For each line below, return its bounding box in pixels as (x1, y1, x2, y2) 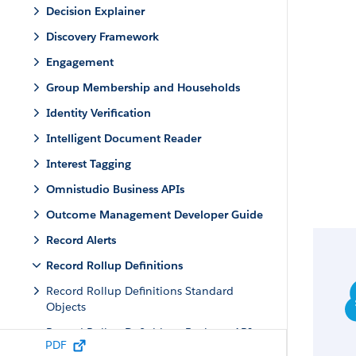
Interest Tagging (46, 157, 131, 171)
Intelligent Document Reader (46, 131, 201, 145)
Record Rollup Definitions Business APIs (46, 325, 257, 339)
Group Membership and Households (46, 80, 240, 95)
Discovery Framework (46, 29, 159, 44)
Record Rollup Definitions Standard (46, 284, 234, 298)
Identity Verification (46, 106, 151, 120)
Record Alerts (46, 233, 116, 247)
